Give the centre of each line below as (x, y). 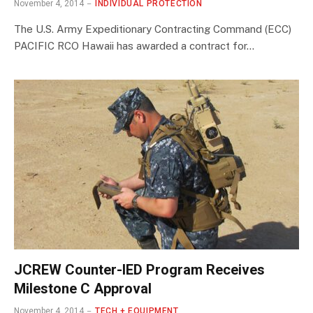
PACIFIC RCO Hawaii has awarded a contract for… (134, 45)
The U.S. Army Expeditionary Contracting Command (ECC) (153, 29)
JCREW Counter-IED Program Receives (139, 269)
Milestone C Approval (83, 288)
